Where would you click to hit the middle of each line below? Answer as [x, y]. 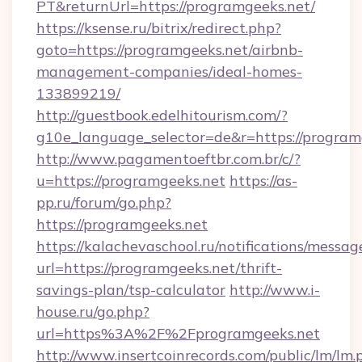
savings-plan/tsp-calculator [131, 290]
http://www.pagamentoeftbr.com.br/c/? [168, 159]
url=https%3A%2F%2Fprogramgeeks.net [178, 333]
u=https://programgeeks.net [131, 181]
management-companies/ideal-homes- [169, 72]
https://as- [263, 181]
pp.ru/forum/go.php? [104, 202]
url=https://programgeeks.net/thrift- [159, 268]
